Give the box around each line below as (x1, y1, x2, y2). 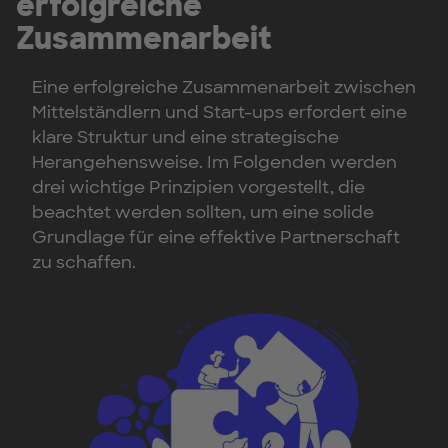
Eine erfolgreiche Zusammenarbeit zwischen (32, 76, 416, 99)
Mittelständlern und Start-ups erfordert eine (32, 101, 407, 124)
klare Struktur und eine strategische (32, 126, 339, 149)
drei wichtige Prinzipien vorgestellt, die (32, 176, 365, 199)
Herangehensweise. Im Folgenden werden (32, 151, 397, 174)
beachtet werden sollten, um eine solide (32, 201, 374, 224)
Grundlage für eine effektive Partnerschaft (32, 226, 400, 249)
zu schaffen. (32, 251, 136, 274)
